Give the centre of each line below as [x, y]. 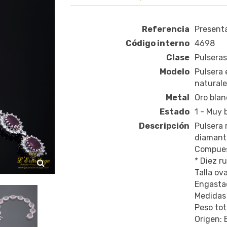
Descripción [164, 126]
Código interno [157, 44]
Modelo [174, 72]
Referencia [165, 29]
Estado [174, 112]
